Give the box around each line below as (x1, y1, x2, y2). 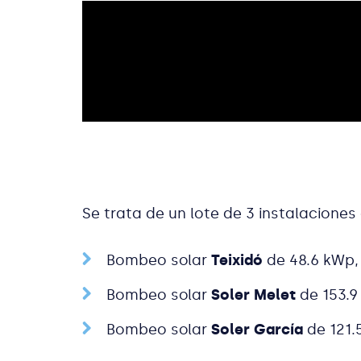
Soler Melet (211, 285, 296, 304)
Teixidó (211, 251, 263, 269)
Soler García (211, 320, 303, 338)
